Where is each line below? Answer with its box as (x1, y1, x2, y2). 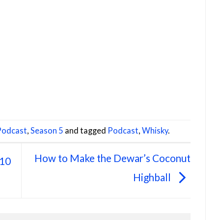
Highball (133, 171, 173, 184)
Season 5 (30, 125, 63, 136)
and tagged (63, 125, 108, 136)
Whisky (142, 125, 168, 136)
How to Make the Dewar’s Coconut (34, 152, 191, 165)
